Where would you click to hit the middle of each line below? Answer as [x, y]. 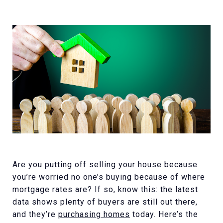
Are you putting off [51, 164]
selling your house [125, 164]
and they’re [35, 214]
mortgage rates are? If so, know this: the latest [105, 189]
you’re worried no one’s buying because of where [109, 177]
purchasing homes [94, 214]
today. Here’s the [164, 214]
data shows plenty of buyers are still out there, [105, 202]
